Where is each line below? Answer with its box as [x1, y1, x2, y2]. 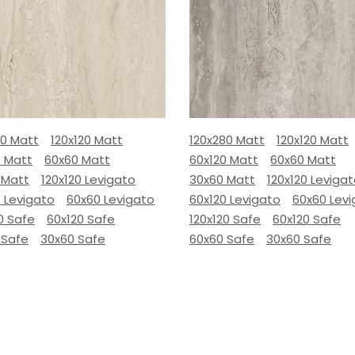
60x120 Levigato [189, 191, 281, 208]
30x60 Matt [189, 171, 255, 188]
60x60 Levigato [67, 191, 155, 208]
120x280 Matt [189, 132, 265, 148]
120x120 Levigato [41, 171, 136, 188]
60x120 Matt [189, 151, 258, 168]
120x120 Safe [189, 211, 261, 227]
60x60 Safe [189, 231, 254, 247]
